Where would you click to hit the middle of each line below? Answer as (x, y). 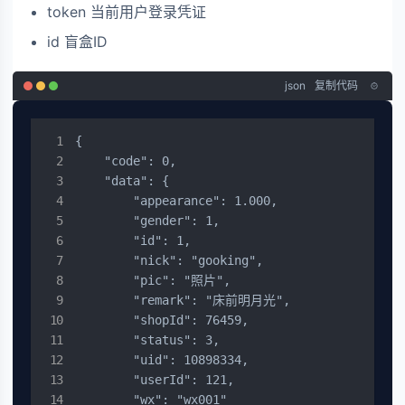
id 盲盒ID (77, 42)
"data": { (122, 181)
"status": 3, (147, 340)
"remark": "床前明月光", (183, 300)
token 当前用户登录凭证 (126, 12)
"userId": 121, (155, 380)
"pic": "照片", (153, 280)
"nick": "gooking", (169, 260)
